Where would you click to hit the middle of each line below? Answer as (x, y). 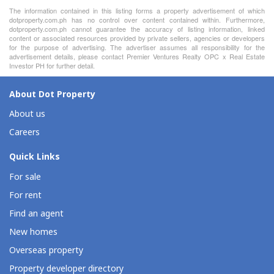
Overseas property (46, 250)
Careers (24, 133)
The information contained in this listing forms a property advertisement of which (137, 10)
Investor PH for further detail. (52, 65)
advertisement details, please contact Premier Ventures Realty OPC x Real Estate (137, 56)
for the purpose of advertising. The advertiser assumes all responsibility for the (137, 47)
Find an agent (36, 213)
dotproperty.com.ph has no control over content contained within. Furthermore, (137, 19)
